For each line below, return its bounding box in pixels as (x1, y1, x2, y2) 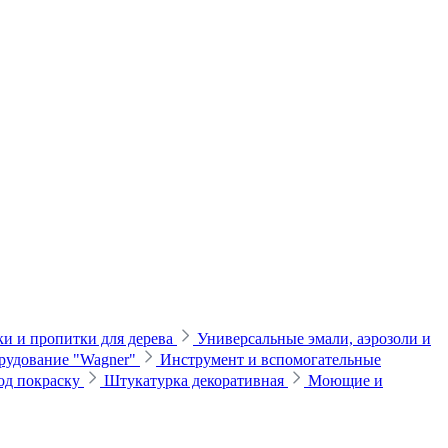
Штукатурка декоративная (104, 372, 288, 389)
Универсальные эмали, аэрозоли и (197, 330, 431, 347)
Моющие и (308, 372, 383, 389)
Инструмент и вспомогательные (160, 351, 381, 368)
